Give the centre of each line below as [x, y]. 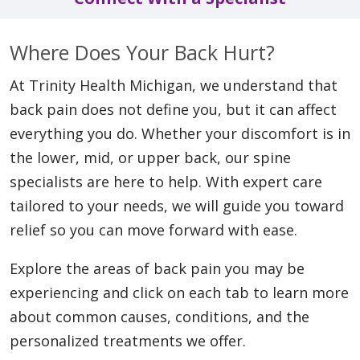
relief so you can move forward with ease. [153, 229]
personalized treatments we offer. [128, 340]
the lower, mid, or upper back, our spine [150, 157]
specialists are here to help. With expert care [166, 181]
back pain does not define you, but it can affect [173, 109]
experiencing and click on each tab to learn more [179, 292]
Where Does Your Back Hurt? [142, 52]
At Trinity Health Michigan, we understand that [174, 85]
